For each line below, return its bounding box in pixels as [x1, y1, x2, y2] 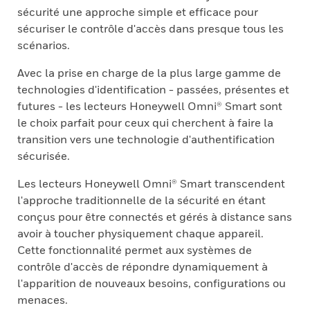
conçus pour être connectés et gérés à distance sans [17, 210, 292, 224]
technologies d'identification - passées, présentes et [17, 82, 289, 96]
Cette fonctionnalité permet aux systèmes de [17, 243, 252, 257]
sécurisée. [17, 149, 70, 163]
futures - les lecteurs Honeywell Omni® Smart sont [17, 99, 282, 113]
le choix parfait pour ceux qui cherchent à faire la [17, 116, 273, 129]
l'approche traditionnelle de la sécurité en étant [17, 193, 266, 207]
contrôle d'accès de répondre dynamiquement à [17, 259, 268, 273]
